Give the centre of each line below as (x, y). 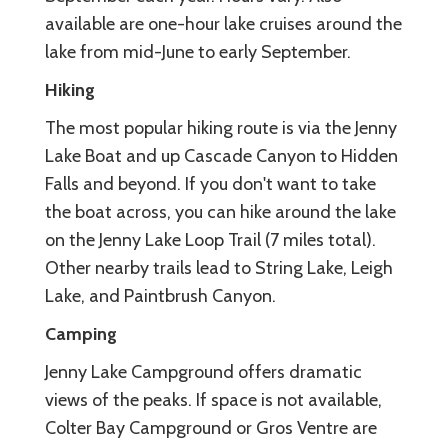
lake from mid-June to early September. (198, 51)
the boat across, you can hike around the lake (220, 211)
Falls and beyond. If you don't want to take (210, 183)
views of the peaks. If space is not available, (213, 399)
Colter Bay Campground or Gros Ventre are (211, 427)
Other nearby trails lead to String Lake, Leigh (219, 267)
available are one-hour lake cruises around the (223, 23)
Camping (81, 333)
